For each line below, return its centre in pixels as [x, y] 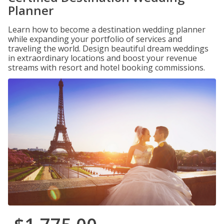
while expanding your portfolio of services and [95, 39]
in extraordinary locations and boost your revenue [102, 58]
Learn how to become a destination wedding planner [107, 29]
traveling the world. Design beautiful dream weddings [108, 48]
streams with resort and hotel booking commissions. [106, 67]
